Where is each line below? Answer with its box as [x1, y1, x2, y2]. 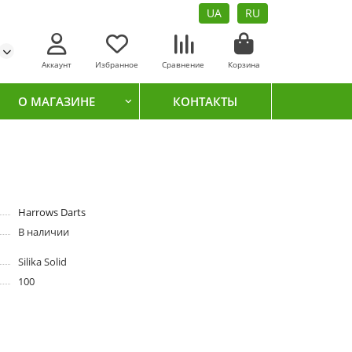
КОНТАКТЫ [172, 93, 237, 109]
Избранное [95, 59, 138, 70]
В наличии [17, 225, 69, 240]
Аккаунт [42, 59, 71, 70]
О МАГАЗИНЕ [18, 93, 96, 109]
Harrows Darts [17, 205, 86, 220]
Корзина [228, 59, 260, 70]
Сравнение [162, 59, 204, 70]
